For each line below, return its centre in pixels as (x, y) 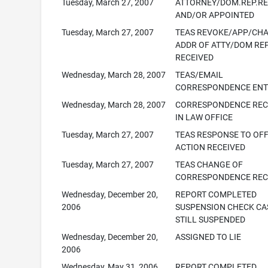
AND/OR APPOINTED (215, 15)
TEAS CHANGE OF (209, 165)
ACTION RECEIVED (211, 147)
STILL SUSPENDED (211, 220)
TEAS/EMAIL (200, 75)
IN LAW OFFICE (204, 117)
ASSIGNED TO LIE (208, 237)
